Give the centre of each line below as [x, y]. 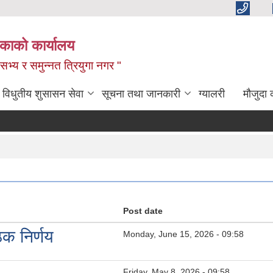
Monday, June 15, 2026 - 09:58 [183, 234]
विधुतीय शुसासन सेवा [43, 94]
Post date [143, 211]
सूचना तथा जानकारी [141, 94]
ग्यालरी [212, 94]
